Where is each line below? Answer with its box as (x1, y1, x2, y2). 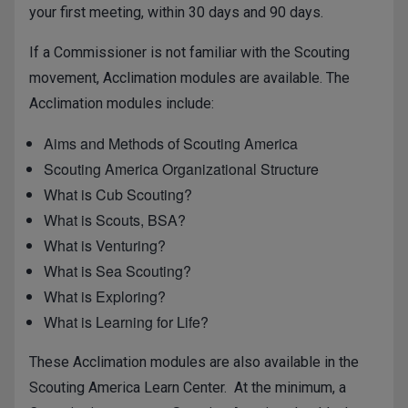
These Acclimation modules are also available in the (29, 353, 359, 372)
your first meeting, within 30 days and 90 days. (29, 4, 323, 22)
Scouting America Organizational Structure (44, 158, 319, 180)
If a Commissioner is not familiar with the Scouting (29, 44, 350, 62)
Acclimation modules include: (29, 95, 214, 113)
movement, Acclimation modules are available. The (29, 69, 350, 87)
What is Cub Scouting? (44, 184, 192, 206)
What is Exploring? (44, 286, 166, 308)
